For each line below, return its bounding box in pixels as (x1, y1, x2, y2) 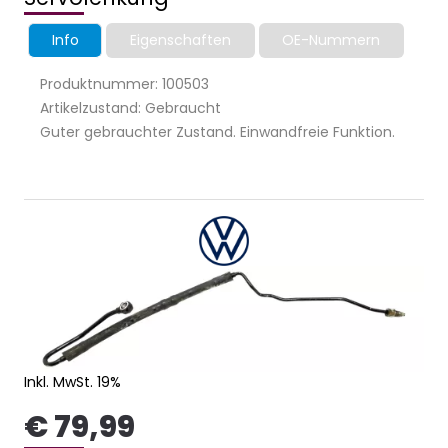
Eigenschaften (129, 30, 231, 51)
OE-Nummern (282, 30, 381, 51)
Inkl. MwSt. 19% (24, 371, 121, 392)
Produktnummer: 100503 (40, 74, 209, 95)
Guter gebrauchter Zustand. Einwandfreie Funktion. (40, 122, 395, 143)
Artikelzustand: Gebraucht (40, 98, 221, 119)
